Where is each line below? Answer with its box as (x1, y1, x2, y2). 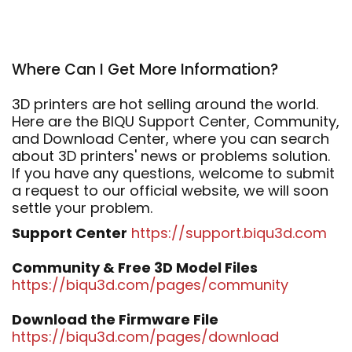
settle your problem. (12, 197, 152, 218)
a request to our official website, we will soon (12, 180, 328, 200)
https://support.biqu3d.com (131, 222, 327, 243)
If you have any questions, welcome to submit (12, 163, 335, 183)
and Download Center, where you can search (12, 128, 329, 148)
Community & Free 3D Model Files (12, 257, 258, 277)
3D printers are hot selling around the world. (12, 93, 318, 114)
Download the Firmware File (12, 309, 218, 329)
